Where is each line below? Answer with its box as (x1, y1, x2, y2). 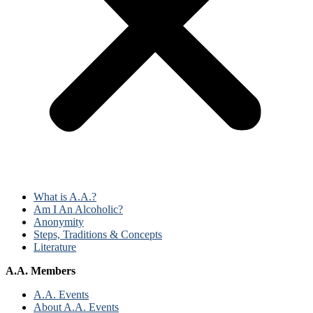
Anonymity (34, 216, 84, 228)
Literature (34, 241, 76, 254)
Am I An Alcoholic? (34, 203, 123, 216)
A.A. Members (6, 265, 75, 277)
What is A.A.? (34, 191, 96, 203)
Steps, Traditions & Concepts (34, 228, 162, 241)
